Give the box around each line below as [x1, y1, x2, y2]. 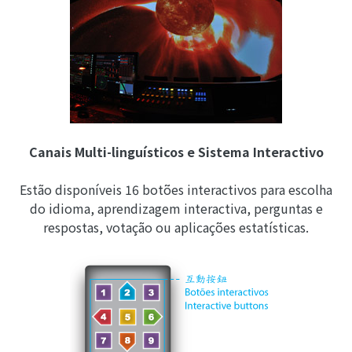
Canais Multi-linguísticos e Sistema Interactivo [28, 142, 324, 162]
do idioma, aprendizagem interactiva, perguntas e [29, 199, 323, 218]
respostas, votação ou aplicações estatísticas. [43, 218, 309, 237]
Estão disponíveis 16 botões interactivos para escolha [20, 180, 332, 200]
